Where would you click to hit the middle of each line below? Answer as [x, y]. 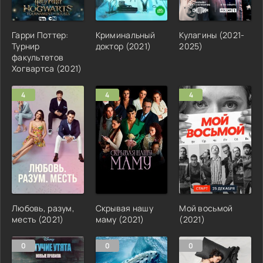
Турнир [26, 46]
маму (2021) [120, 219]
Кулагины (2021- [212, 35]
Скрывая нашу [124, 208]
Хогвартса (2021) [47, 68]
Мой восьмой [206, 208]
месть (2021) [38, 219]
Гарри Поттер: [40, 35]
